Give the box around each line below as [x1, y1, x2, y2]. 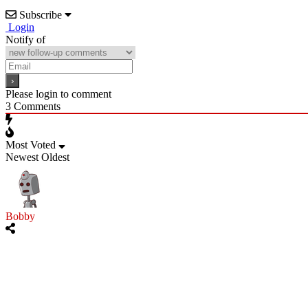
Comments [11, 100, 60, 112]
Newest [5, 151, 38, 163]
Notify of [5, 33, 45, 45]
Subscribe [19, 8, 62, 21]
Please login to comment [5, 87, 111, 100]
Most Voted [5, 138, 56, 151]
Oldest [41, 151, 69, 163]
